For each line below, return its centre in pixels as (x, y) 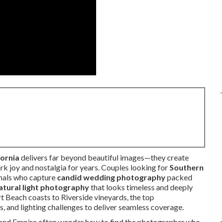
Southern (187, 167)
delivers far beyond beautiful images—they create (104, 157)
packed (179, 177)
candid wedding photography (111, 177)
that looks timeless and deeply (141, 187)
